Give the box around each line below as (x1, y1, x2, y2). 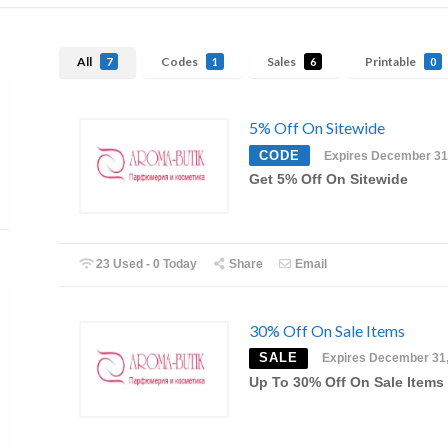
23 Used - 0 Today (93, 257, 198, 272)
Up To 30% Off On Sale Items (249, 375, 444, 391)
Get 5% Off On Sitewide (249, 171, 408, 187)
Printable (365, 54, 418, 70)
